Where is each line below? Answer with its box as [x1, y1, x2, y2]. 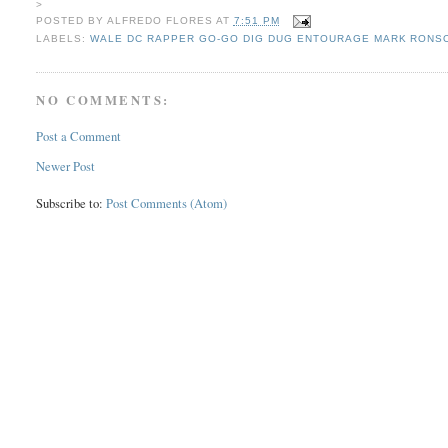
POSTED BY [36, 15, 108, 27]
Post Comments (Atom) [106, 194, 228, 212]
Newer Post [36, 157, 96, 175]
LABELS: [36, 33, 91, 45]
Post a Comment [36, 128, 122, 146]
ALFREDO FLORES [107, 15, 214, 27]
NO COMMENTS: [36, 91, 171, 110]
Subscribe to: [36, 194, 107, 212]
